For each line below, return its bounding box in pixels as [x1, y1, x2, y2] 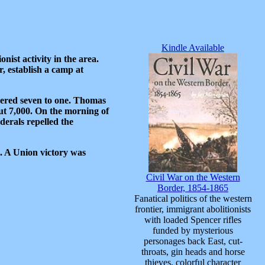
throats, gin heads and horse [141, 247, 245, 257]
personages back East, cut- [143, 236, 243, 246]
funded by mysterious [153, 225, 233, 235]
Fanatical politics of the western [134, 193, 252, 203]
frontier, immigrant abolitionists [135, 204, 251, 214]
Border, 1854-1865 [157, 183, 228, 193]
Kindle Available [161, 43, 224, 53]
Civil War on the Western [146, 172, 240, 182]
